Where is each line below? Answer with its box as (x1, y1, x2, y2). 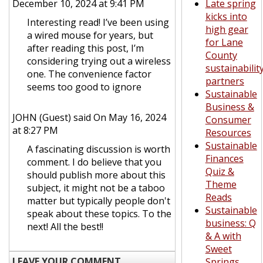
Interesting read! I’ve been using (27, 16, 169, 29)
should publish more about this (27, 168, 166, 181)
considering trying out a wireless (27, 55, 171, 68)
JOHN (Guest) (12, 111, 71, 124)
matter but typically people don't (27, 194, 170, 207)
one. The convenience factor (27, 68, 151, 80)
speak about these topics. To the (27, 207, 171, 220)
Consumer (205, 113, 251, 126)
